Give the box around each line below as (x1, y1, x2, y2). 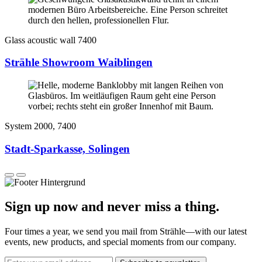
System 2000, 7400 (5, 121, 76, 132)
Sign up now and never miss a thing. (5, 199, 219, 215)
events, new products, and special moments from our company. (5, 237, 236, 247)
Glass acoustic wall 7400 (5, 35, 96, 45)
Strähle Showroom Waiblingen (5, 56, 153, 69)
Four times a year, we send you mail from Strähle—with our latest (5, 226, 247, 237)
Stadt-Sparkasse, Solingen (5, 142, 130, 155)
